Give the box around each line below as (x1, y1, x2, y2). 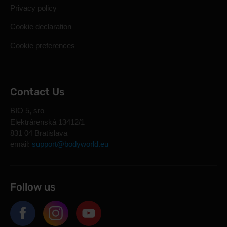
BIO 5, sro (10, 106, 44, 115)
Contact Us (10, 86, 65, 98)
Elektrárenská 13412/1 (10, 118, 85, 126)
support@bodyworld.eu (32, 140, 108, 148)
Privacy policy (10, 4, 57, 12)
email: (10, 140, 32, 148)
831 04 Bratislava (10, 129, 67, 137)
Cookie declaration (10, 22, 71, 31)
